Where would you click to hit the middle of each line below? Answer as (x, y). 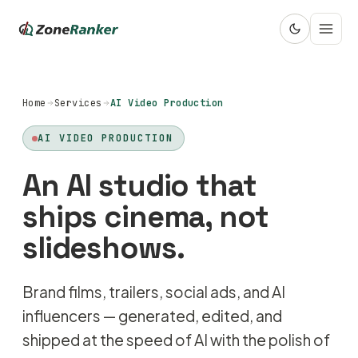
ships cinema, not (145, 217)
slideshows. (103, 248)
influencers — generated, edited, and (152, 316)
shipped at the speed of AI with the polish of (176, 340)
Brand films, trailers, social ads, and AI (154, 292)
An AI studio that (139, 185)
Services (78, 103)
